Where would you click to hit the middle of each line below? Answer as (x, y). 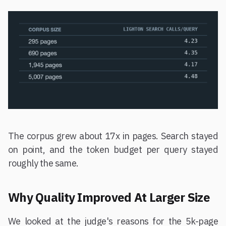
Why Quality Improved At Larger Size (109, 197)
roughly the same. (43, 163)
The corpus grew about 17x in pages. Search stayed (113, 136)
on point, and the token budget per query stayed (113, 149)
